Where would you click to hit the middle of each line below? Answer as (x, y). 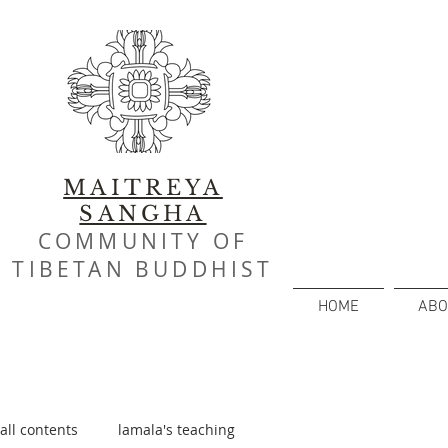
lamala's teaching (176, 429)
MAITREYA (143, 188)
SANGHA (143, 214)
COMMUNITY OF (143, 241)
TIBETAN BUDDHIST (143, 269)
